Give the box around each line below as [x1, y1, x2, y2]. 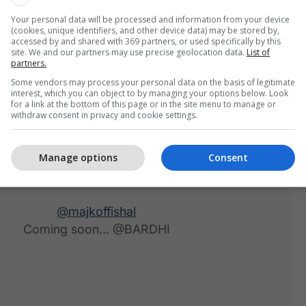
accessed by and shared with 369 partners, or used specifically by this [11, 35, 281, 47]
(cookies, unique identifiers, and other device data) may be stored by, [11, 24, 279, 36]
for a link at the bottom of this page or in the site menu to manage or [11, 98, 276, 110]
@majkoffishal [57, 204, 136, 219]
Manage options [38, 151, 117, 164]
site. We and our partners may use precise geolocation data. [11, 46, 247, 58]
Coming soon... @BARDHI [23, 221, 170, 236]
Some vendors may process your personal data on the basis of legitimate [11, 76, 295, 88]
